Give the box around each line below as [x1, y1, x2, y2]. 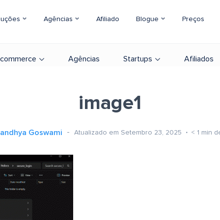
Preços [182, 16, 204, 23]
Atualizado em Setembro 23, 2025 [74, 129, 184, 136]
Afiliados [184, 55, 214, 63]
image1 [79, 93, 141, 113]
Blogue [136, 16, 161, 23]
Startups [123, 55, 152, 63]
